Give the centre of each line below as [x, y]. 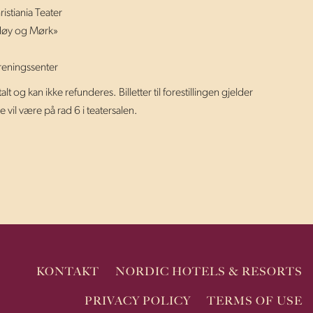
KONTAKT [68, 272]
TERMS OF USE [255, 301]
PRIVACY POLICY [138, 301]
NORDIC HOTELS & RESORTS [209, 272]
